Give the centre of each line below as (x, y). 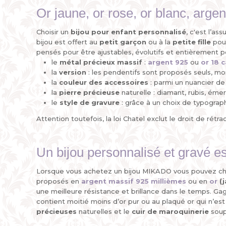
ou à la (159, 42)
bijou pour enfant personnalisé (128, 32)
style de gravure (90, 102)
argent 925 (168, 62)
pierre (70, 92)
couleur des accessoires (104, 82)
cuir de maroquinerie (170, 211)
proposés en (59, 181)
